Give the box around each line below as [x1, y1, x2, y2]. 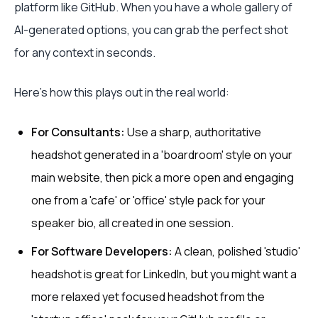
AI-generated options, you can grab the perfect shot [14, 22, 288, 38]
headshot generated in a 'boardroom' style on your [31, 147, 292, 163]
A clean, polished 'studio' [172, 243, 300, 259]
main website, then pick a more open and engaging [31, 170, 294, 185]
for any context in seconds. [14, 45, 155, 60]
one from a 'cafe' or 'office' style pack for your [31, 192, 265, 208]
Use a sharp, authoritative [125, 124, 261, 140]
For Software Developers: [31, 243, 172, 259]
